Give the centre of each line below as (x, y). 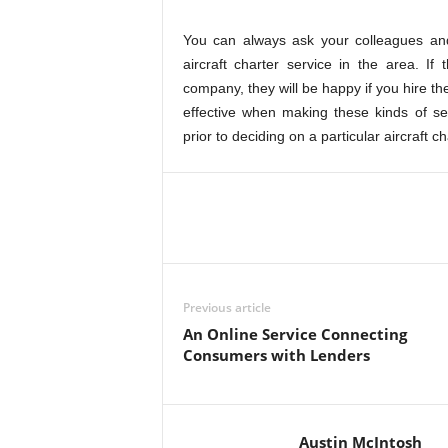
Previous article (226, 307)
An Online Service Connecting (294, 334)
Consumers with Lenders (276, 355)
